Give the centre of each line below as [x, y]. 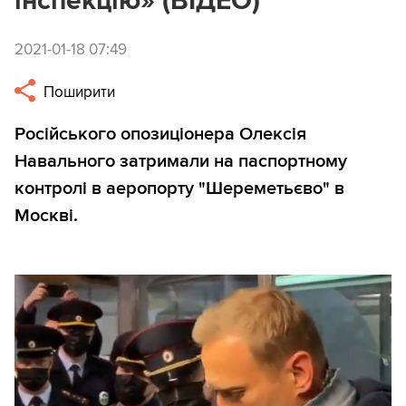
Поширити [78, 92]
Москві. [46, 216]
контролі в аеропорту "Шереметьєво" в [179, 189]
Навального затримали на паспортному [181, 162]
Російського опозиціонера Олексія [160, 135]
